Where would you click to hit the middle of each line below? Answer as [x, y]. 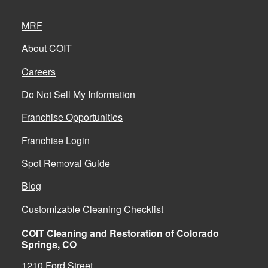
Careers [39, 71]
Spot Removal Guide [66, 163]
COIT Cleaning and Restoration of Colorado [120, 233]
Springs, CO [49, 245]
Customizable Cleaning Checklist [92, 209]
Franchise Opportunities [72, 117]
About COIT [47, 48]
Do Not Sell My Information [78, 94]
